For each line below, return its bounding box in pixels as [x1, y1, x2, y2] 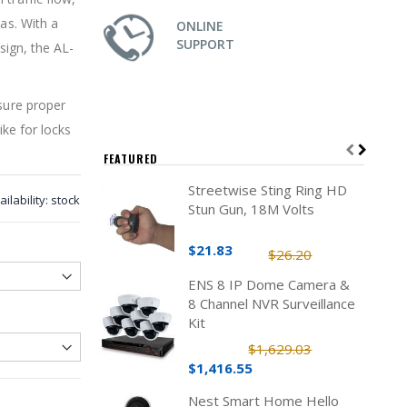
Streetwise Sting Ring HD [187, 181, 347, 199]
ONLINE [175, 17, 223, 35]
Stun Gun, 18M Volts [187, 200, 314, 218]
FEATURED [103, 151, 158, 166]
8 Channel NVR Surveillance [187, 294, 355, 313]
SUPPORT [175, 35, 234, 53]
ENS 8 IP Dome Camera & [187, 275, 350, 293]
